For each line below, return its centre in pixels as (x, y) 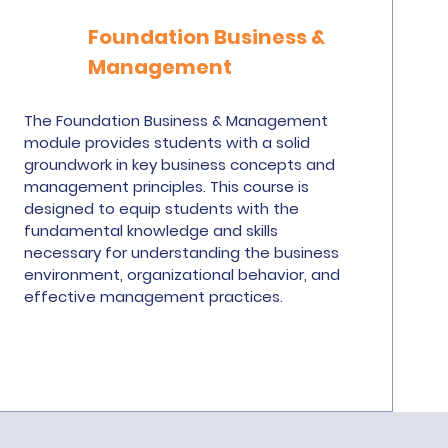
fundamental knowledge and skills (151, 230)
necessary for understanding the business (182, 252)
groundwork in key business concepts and (180, 164)
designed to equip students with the (162, 208)
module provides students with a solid (167, 142)
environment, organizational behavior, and (182, 274)
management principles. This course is (167, 186)
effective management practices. (154, 296)
